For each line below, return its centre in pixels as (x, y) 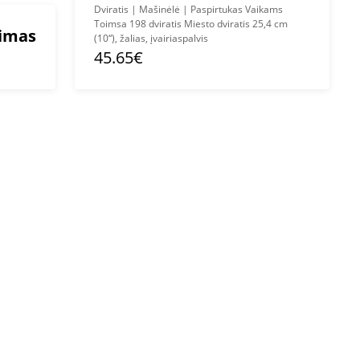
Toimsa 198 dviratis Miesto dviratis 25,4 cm (191, 24)
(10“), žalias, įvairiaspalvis (151, 38)
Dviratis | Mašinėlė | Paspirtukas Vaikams (188, 9)
